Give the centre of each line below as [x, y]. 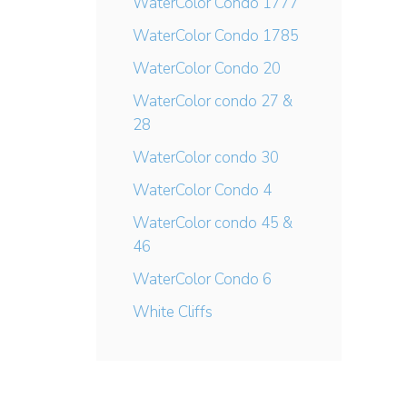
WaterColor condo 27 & [213, 101]
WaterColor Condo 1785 [216, 36]
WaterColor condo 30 [206, 158]
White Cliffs [173, 312]
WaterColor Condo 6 [202, 279]
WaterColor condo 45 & [213, 223]
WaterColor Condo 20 [207, 69]
